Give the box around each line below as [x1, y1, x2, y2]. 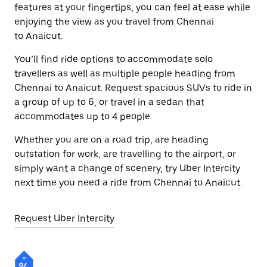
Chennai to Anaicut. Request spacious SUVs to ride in [14, 82, 252, 94]
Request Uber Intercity [14, 213, 114, 224]
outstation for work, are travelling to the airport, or [14, 148, 236, 160]
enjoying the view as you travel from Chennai [14, 16, 214, 27]
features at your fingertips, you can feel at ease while [14, 2, 250, 13]
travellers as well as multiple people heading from [14, 68, 235, 79]
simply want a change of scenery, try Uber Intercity [14, 163, 240, 174]
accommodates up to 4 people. [14, 111, 152, 122]
